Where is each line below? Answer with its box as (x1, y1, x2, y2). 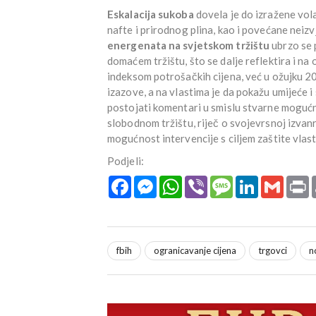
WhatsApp (182, 174, 230, 187)
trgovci (258, 244, 287, 256)
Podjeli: (107, 154, 144, 167)
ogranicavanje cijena (154, 244, 236, 256)
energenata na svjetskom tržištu (107, 38, 270, 51)
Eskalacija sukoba (107, 7, 194, 20)
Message (233, 174, 273, 187)
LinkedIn (258, 174, 296, 187)
